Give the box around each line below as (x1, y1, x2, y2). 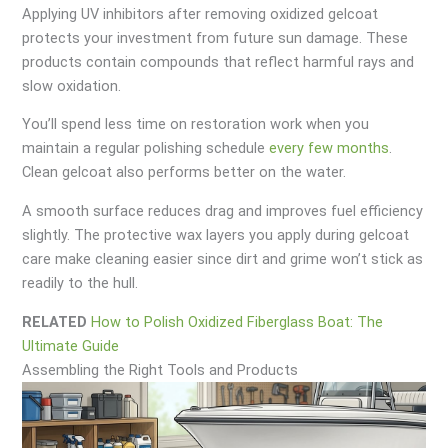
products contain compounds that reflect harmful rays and (22, 52, 415, 71)
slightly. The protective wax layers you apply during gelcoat (22, 226, 410, 245)
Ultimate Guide (22, 336, 120, 355)
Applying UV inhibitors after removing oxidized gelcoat (22, 4, 379, 23)
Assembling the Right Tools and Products (22, 360, 299, 379)
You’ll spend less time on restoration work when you (22, 115, 370, 134)
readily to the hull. (22, 274, 139, 293)
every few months (269, 139, 390, 158)
